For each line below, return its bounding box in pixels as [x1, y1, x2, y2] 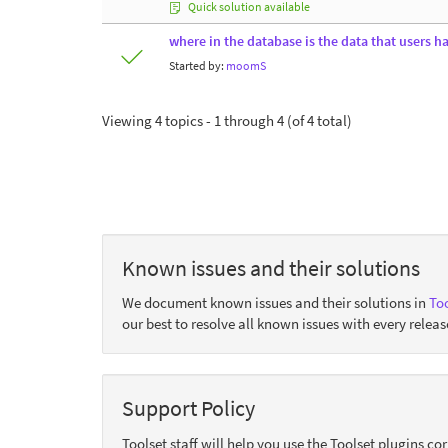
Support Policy [122, 394, 255, 422]
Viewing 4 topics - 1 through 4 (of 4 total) [102, 110, 352, 130]
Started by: [169, 57, 226, 73]
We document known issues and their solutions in [122, 293, 429, 312]
